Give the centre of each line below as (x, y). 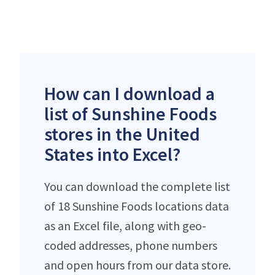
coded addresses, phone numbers (131, 245)
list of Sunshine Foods (130, 113)
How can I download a (130, 93)
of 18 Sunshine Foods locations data (137, 206)
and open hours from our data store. (137, 265)
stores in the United (122, 134)
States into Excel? (112, 154)
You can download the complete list (137, 186)
